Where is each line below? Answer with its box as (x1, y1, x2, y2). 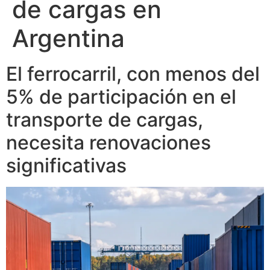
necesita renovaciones (6, 130, 211, 154)
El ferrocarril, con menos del (6, 61, 260, 86)
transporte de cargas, (6, 107, 203, 131)
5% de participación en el (6, 84, 236, 108)
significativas (6, 153, 127, 177)
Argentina (12, 23, 125, 53)
